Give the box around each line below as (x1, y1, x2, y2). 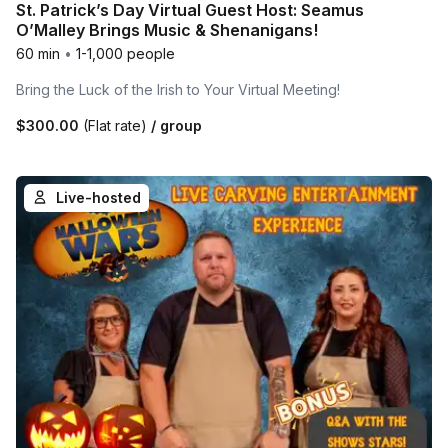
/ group (147, 117, 202, 135)
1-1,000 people (76, 45, 175, 63)
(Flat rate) (83, 117, 147, 135)
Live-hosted (56, 189, 141, 207)
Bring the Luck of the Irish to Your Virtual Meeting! (16, 81, 340, 99)
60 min (16, 45, 60, 63)
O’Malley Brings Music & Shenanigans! (16, 20, 318, 41)
